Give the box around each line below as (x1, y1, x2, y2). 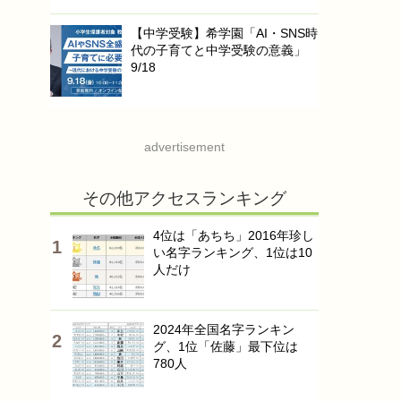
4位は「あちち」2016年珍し (153, 228, 314, 243)
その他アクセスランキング (82, 189, 286, 208)
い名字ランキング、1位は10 (153, 245, 312, 260)
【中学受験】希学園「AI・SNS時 (131, 26, 318, 40)
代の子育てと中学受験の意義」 (131, 43, 306, 57)
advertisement (144, 140, 225, 154)
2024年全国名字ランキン (153, 322, 294, 337)
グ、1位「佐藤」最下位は (153, 339, 298, 354)
